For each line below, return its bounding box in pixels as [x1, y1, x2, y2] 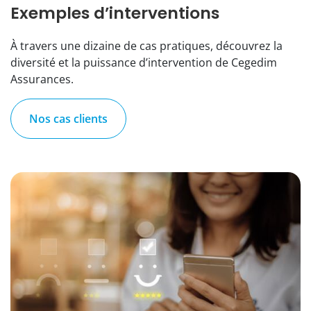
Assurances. [10, 72, 74, 87]
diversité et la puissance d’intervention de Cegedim [10, 55, 277, 71]
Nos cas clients [29, 111, 108, 127]
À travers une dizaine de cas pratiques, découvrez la [10, 38, 283, 54]
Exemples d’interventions [10, 1, 219, 25]
